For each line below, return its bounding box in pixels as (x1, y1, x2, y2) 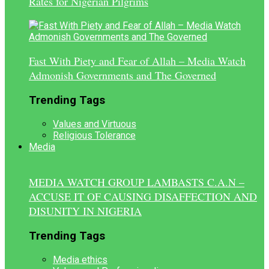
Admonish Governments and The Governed (29, 68, 216, 83)
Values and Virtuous (53, 118, 136, 130)
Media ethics (53, 253, 107, 265)
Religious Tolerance (53, 129, 136, 141)
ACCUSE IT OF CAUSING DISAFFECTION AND (29, 189, 257, 204)
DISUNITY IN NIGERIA (29, 204, 142, 219)
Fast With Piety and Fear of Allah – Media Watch (29, 53, 246, 68)
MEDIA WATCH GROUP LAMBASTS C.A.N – (29, 175, 244, 190)
